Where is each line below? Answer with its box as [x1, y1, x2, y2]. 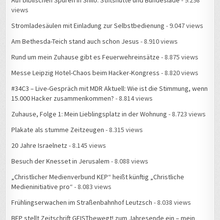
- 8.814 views [114, 94, 153, 103]
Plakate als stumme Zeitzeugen [11, 125, 105, 135]
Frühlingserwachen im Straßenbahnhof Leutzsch [11, 198, 153, 207]
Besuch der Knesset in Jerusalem [11, 157, 110, 166]
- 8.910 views [139, 37, 178, 46]
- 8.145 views [67, 141, 107, 150]
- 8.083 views [73, 182, 112, 192]
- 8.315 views [104, 125, 143, 135]
